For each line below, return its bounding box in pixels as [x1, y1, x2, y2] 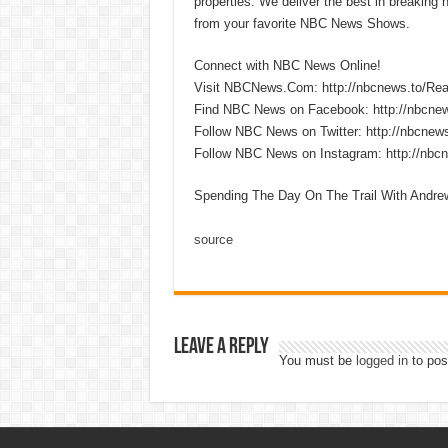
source [193, 231, 233, 247]
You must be [278, 352, 356, 368]
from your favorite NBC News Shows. [193, 15, 410, 31]
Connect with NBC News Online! [193, 57, 381, 73]
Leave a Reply [173, 335, 269, 359]
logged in [355, 352, 408, 368]
